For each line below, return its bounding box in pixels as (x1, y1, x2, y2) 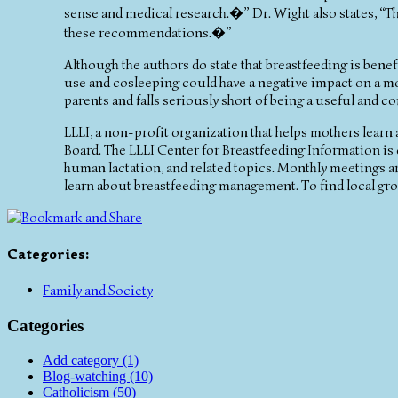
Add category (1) (43, 352, 139, 368)
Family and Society (43, 282, 153, 300)
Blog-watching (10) (43, 368, 153, 384)
